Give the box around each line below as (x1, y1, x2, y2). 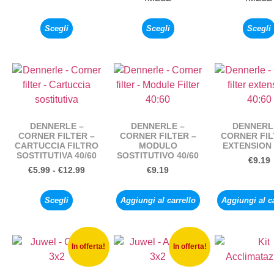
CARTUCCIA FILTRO (15, 140, 99, 150)
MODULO (138, 140, 177, 150)
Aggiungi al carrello (120, 195, 196, 205)
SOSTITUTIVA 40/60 (17, 150, 97, 160)
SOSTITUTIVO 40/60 (117, 150, 199, 160)
